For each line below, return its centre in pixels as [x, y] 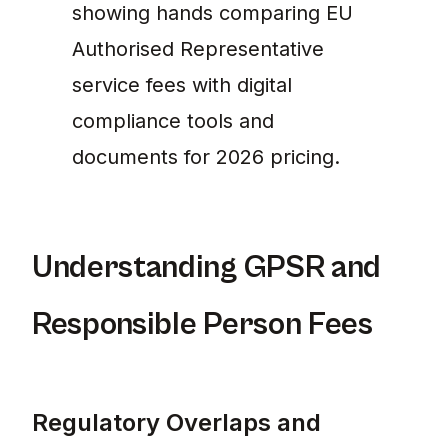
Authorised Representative [198, 49]
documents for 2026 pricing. [206, 157]
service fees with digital [182, 85]
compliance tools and [173, 121]
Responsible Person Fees [202, 325]
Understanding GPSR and [206, 268]
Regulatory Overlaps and [176, 423]
